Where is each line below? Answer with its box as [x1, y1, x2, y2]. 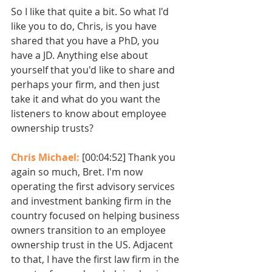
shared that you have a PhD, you [11, 34, 161, 48]
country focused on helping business [11, 209, 182, 223]
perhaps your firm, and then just [11, 78, 162, 92]
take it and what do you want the [11, 92, 163, 106]
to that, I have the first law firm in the [11, 253, 182, 267]
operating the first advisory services [11, 180, 177, 194]
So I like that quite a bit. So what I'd [11, 5, 171, 19]
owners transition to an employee [11, 223, 168, 237]
